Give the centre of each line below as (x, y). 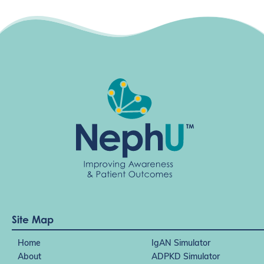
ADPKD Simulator (186, 257)
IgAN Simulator (181, 243)
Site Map (33, 220)
